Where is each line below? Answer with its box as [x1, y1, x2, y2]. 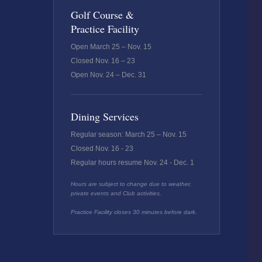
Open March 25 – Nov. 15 [70, 43, 151, 51]
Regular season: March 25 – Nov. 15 [70, 130, 187, 139]
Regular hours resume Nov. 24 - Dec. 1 [70, 158, 194, 167]
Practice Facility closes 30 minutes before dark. [70, 209, 197, 215]
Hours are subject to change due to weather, [70, 181, 191, 187]
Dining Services [70, 109, 139, 123]
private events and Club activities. [70, 190, 161, 196]
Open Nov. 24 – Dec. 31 [70, 71, 146, 79]
